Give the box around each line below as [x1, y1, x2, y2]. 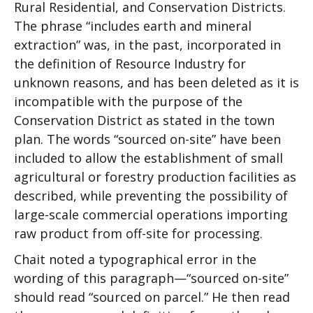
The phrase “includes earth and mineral [14, 17, 252, 34]
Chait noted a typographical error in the [14, 251, 256, 268]
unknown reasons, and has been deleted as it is [14, 74, 299, 91]
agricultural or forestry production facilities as [14, 168, 296, 185]
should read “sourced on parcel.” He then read [14, 289, 290, 305]
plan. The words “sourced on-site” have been [14, 131, 281, 147]
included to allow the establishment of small [14, 150, 283, 166]
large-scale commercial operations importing [14, 206, 288, 223]
